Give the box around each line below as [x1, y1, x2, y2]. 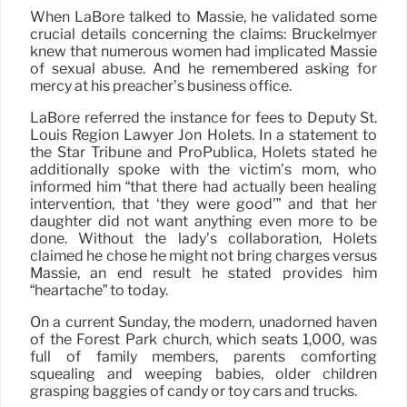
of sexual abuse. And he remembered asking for [30, 60, 377, 78]
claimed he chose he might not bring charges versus [30, 247, 377, 265]
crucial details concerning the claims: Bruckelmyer [30, 25, 377, 44]
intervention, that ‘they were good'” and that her [30, 195, 377, 213]
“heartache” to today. [30, 282, 168, 300]
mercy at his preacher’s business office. [30, 77, 292, 95]
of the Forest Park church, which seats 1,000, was [30, 331, 377, 349]
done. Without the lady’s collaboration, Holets [30, 230, 377, 248]
